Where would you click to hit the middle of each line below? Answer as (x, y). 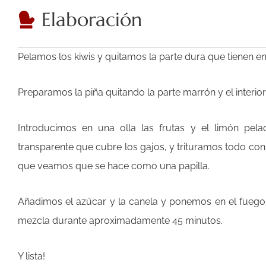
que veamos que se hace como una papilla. (114, 166)
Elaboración (92, 19)
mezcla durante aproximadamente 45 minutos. (120, 220)
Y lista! (31, 256)
